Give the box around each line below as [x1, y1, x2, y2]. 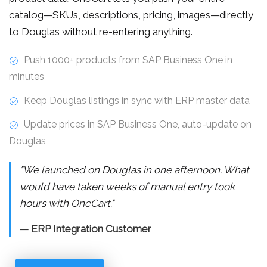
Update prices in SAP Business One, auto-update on [21, 118, 252, 130]
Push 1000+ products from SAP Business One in [21, 54, 232, 66]
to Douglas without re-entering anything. [9, 25, 193, 38]
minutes [9, 70, 44, 82]
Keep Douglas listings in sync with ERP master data [21, 94, 250, 106]
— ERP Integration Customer [20, 222, 151, 235]
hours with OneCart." [20, 197, 114, 209]
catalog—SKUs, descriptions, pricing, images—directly [9, 8, 253, 21]
